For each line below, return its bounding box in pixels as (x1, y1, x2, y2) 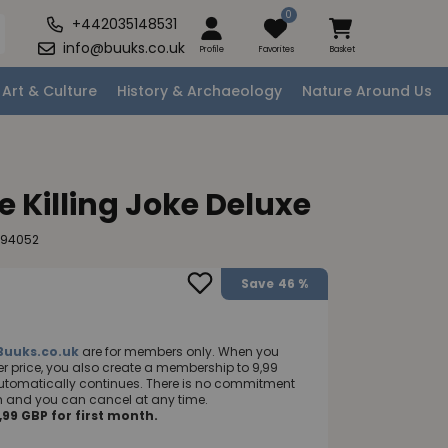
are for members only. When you (79, 343, 279, 361)
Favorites (259, 44, 295, 55)
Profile (199, 44, 224, 55)
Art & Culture (2, 80, 97, 101)
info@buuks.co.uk (63, 38, 186, 59)
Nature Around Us (302, 80, 432, 101)
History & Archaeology (117, 80, 282, 101)
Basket (329, 44, 355, 55)
